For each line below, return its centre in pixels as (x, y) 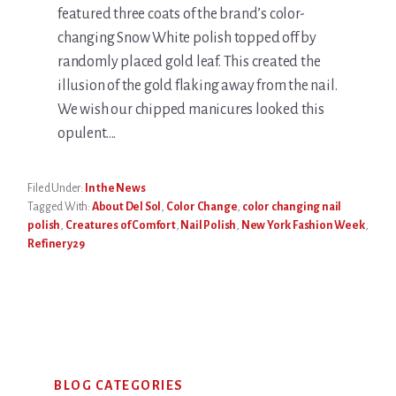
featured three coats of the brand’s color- (181, 15)
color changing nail (292, 207)
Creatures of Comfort (120, 226)
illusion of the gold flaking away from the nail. (198, 86)
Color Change (202, 207)
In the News (115, 189)
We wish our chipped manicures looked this (191, 110)
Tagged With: (60, 207)
